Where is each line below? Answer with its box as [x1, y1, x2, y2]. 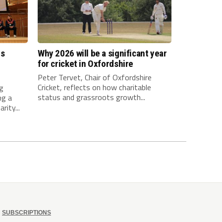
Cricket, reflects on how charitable [38, 81, 151, 94]
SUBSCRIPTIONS [2, 209, 51, 217]
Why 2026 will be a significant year [38, 48, 167, 59]
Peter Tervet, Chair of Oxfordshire [38, 71, 152, 84]
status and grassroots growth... [38, 91, 145, 104]
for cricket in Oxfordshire [38, 58, 134, 70]
